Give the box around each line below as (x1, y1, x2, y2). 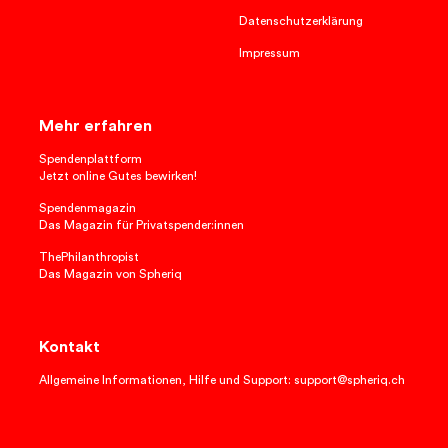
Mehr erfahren (39, 118, 152, 135)
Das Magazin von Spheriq (39, 268, 182, 281)
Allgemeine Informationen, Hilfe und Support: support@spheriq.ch (39, 374, 405, 387)
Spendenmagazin (39, 202, 136, 215)
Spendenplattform (39, 153, 142, 166)
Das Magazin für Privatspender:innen (39, 219, 244, 232)
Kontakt (39, 339, 100, 356)
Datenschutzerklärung (239, 15, 363, 28)
